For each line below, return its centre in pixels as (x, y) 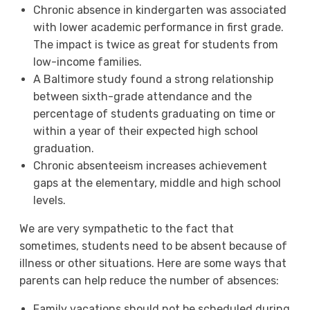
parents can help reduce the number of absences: (149, 281)
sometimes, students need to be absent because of (153, 246)
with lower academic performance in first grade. (158, 28)
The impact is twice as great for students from (155, 45)
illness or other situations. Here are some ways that (153, 264)
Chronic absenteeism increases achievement (150, 166)
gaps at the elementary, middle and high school (157, 183)
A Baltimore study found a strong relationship (153, 80)
